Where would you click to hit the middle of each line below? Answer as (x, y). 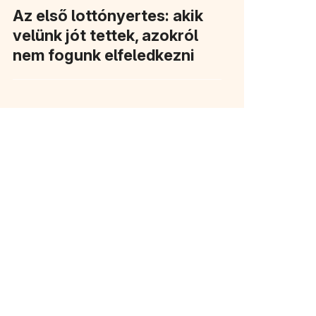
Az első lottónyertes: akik (108, 15)
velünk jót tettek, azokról (105, 35)
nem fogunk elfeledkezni (104, 55)
